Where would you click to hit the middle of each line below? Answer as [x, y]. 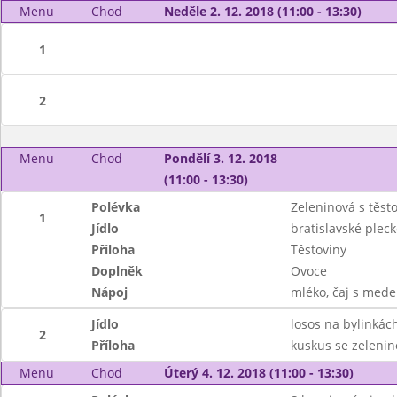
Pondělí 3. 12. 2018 [220, 158]
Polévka [116, 207]
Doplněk [117, 271]
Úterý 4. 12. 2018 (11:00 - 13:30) [258, 373]
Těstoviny [318, 249]
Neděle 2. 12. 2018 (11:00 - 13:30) [262, 11]
